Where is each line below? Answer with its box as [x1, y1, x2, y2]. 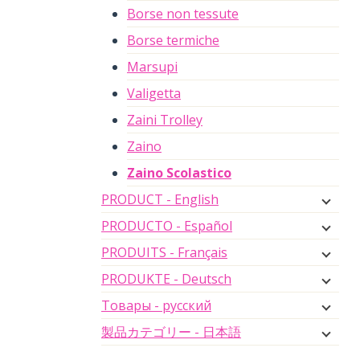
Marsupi [127, 57, 178, 76]
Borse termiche [127, 31, 219, 49]
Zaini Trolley [127, 110, 202, 129]
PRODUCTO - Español [101, 216, 232, 235]
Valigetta [127, 84, 181, 102]
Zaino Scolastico [127, 163, 231, 182]
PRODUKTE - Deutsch [101, 269, 231, 288]
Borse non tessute [127, 4, 239, 22]
